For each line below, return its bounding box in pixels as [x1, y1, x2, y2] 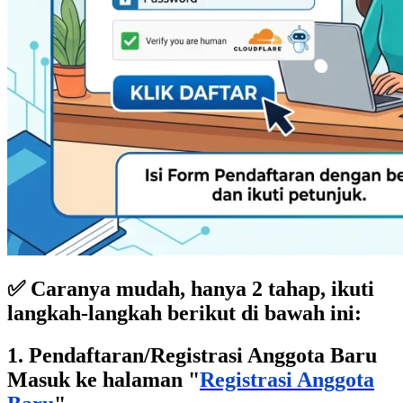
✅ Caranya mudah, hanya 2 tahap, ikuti [7, 276, 374, 300]
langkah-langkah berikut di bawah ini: [7, 300, 362, 325]
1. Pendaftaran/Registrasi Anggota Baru [7, 343, 377, 367]
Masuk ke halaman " [7, 367, 200, 391]
